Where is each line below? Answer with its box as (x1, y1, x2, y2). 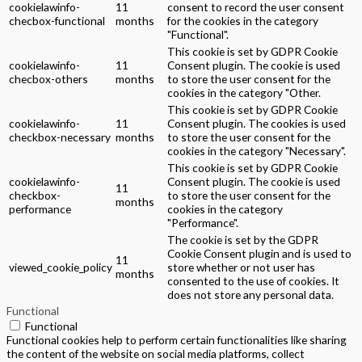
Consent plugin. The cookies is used (167, 116, 346, 131)
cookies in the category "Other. (167, 86, 321, 100)
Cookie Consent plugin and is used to (167, 246, 351, 261)
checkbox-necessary (9, 130, 111, 145)
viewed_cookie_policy (9, 260, 112, 275)
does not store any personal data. (167, 288, 334, 302)
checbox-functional (9, 14, 105, 28)
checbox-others (9, 72, 88, 86)
